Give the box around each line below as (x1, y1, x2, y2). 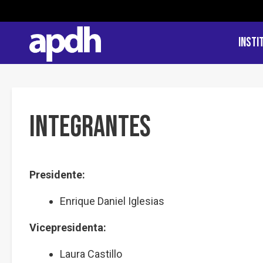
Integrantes (29, 110, 151, 145)
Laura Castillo (60, 248, 122, 260)
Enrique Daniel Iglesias (60, 195, 164, 207)
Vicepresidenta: (29, 221, 106, 234)
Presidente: (29, 168, 85, 181)
